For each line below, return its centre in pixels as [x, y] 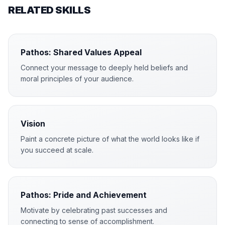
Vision [33, 124]
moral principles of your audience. [77, 79]
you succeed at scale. [57, 150]
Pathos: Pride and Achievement [84, 195]
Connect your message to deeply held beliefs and [104, 68]
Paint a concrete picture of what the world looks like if [110, 139]
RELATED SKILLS [49, 10]
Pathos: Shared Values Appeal [81, 52]
